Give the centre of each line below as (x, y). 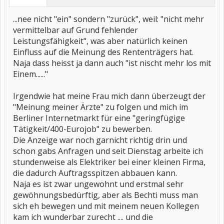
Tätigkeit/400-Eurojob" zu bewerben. (82, 129)
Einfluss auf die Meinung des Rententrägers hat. (103, 52)
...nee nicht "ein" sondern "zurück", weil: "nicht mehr (108, 19)
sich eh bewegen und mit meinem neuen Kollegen (106, 206)
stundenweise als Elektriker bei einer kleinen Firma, (109, 162)
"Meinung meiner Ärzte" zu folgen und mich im (100, 107)
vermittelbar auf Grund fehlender (75, 30)
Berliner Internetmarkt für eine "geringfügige (99, 118)
